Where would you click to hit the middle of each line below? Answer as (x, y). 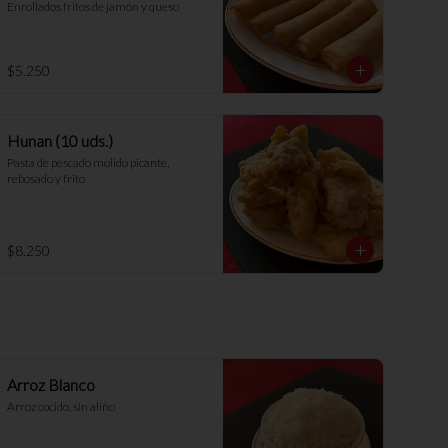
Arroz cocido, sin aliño (61, 406)
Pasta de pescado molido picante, (88, 162)
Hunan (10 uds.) (60, 140)
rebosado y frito (46, 178)
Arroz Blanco (51, 384)
